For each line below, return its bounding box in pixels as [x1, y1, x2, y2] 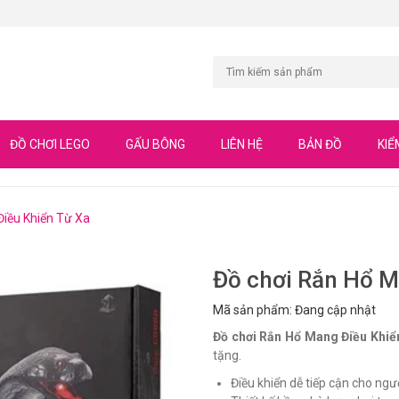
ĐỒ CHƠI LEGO [10, 137, 90, 152]
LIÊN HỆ [221, 137, 263, 152]
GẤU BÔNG [126, 137, 185, 152]
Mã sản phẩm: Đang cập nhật [213, 303, 376, 318]
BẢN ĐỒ [298, 137, 342, 152]
